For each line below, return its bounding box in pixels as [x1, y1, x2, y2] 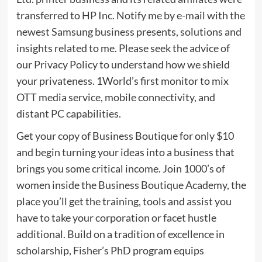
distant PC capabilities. [16, 106, 121, 120]
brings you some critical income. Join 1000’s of [16, 161, 225, 175]
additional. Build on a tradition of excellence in [16, 227, 225, 240]
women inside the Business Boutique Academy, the [16, 178, 246, 191]
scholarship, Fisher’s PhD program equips [16, 243, 204, 257]
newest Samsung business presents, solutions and [16, 25, 242, 38]
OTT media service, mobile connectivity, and [16, 90, 215, 104]
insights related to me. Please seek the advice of [16, 41, 230, 54]
